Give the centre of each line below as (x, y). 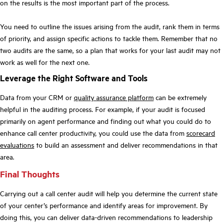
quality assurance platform (114, 97)
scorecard (201, 133)
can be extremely (180, 97)
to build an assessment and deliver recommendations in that (126, 145)
